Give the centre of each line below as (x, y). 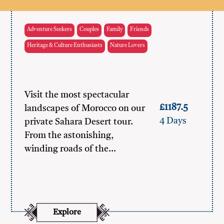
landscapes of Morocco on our (85, 108)
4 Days (173, 121)
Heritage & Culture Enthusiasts (65, 46)
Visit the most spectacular (77, 95)
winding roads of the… (70, 149)
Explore (67, 212)
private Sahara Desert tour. (79, 122)
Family (115, 30)
